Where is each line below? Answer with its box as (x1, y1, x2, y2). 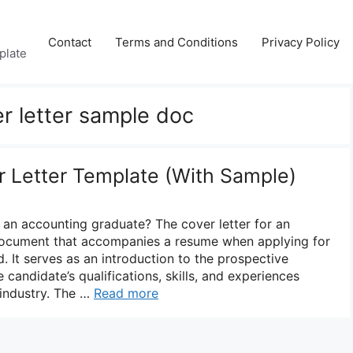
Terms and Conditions (115, 34, 238, 50)
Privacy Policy (262, 34, 340, 50)
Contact (48, 34, 91, 50)
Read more (94, 284, 158, 301)
